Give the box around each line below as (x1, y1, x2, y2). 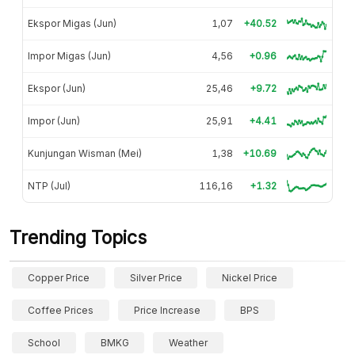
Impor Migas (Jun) (28, 49, 111, 62)
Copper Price (28, 271, 90, 284)
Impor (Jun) (28, 114, 80, 127)
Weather (169, 336, 208, 349)
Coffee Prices (28, 303, 94, 316)
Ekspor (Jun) (28, 82, 86, 94)
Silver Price (129, 271, 182, 284)
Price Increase (133, 303, 200, 316)
